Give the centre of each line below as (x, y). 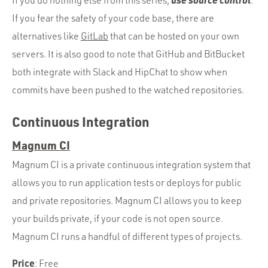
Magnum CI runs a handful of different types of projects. (127, 236)
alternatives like (46, 36)
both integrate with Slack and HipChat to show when (120, 72)
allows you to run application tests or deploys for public (127, 182)
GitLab (95, 36)
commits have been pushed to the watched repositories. (128, 90)
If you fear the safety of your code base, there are (113, 18)
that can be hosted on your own (174, 36)
